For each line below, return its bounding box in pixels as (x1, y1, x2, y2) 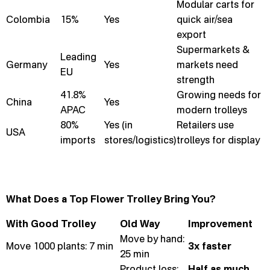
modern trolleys (177, 104, 247, 116)
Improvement (188, 218, 253, 230)
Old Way (120, 218, 160, 230)
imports (60, 134, 95, 146)
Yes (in (104, 119, 133, 131)
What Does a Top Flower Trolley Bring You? (6, 193, 216, 205)
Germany (6, 58, 47, 71)
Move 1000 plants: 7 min (6, 240, 113, 252)
